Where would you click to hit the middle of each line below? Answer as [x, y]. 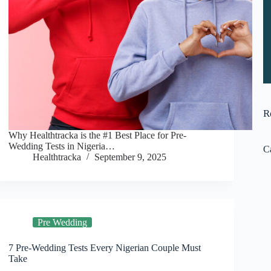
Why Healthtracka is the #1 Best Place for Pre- [98, 135]
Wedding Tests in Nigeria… [62, 146]
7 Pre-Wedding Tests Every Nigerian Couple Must [105, 248]
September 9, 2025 [131, 157]
